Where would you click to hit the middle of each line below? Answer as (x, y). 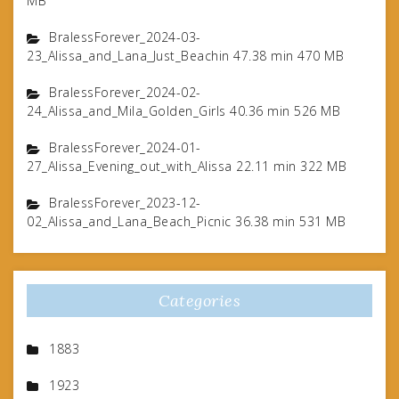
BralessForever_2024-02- (125, 92)
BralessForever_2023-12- (125, 202)
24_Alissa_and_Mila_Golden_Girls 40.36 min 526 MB (183, 110)
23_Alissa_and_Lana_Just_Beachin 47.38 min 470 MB (185, 55)
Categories (199, 300)
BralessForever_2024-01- (125, 147)
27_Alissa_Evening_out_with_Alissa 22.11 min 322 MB (187, 166)
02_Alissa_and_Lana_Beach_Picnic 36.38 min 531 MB (186, 221)
